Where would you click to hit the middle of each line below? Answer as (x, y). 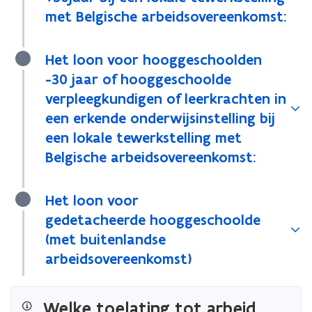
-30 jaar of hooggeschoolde (138, 79)
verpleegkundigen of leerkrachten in (166, 99)
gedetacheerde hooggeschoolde (153, 220)
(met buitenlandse (106, 239)
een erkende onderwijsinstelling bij (160, 118)
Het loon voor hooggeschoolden (154, 60)
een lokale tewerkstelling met (143, 138)
